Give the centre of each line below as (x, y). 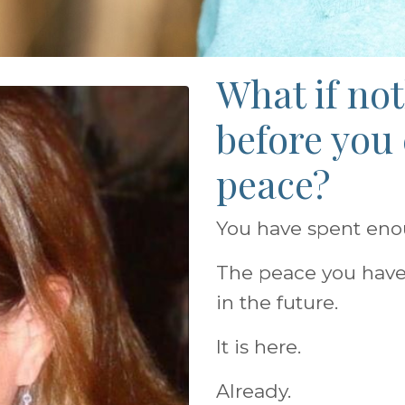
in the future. (277, 302)
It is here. (259, 347)
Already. (254, 391)
